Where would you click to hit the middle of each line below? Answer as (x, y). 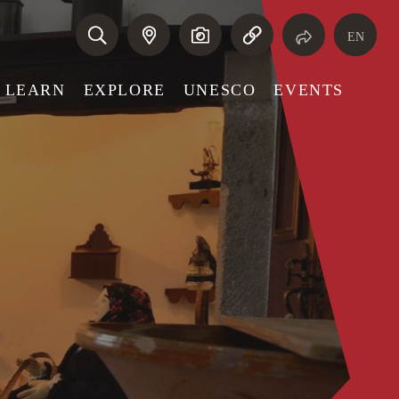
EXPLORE (124, 90)
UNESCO (220, 90)
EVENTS (309, 90)
